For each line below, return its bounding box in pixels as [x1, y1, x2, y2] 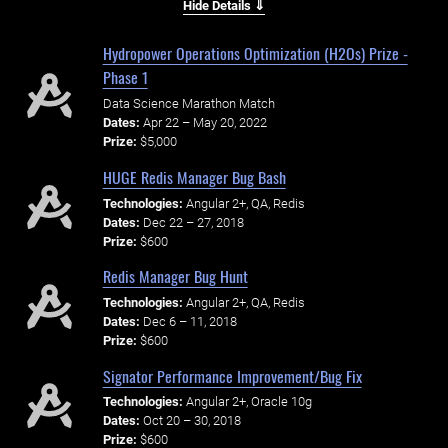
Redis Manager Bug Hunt [102, 264, 248, 289]
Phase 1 [102, 65, 148, 90]
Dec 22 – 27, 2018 [142, 214, 244, 230]
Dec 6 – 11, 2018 [142, 313, 237, 329]
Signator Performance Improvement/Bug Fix [102, 363, 362, 388]
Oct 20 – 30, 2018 [142, 413, 241, 429]
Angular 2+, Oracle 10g [185, 394, 312, 410]
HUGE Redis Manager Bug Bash [102, 164, 286, 189]
